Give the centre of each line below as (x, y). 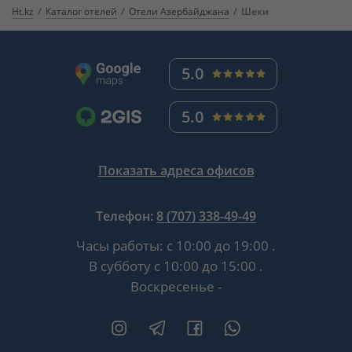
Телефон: (126, 216)
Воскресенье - (176, 287)
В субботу (120, 266)
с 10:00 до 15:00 (207, 266)
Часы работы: (121, 246)
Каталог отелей (81, 12)
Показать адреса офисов (176, 171)
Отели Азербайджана (179, 12)
